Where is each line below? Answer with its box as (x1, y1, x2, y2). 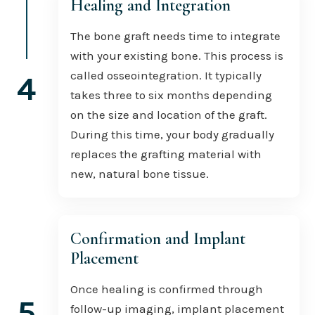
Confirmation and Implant (70, 228, 245, 249)
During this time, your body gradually (70, 127, 274, 141)
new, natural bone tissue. (70, 166, 209, 181)
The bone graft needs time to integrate (70, 28, 281, 43)
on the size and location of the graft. (70, 107, 267, 122)
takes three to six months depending (70, 87, 272, 102)
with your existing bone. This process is (70, 48, 283, 63)
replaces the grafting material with (70, 146, 262, 161)
